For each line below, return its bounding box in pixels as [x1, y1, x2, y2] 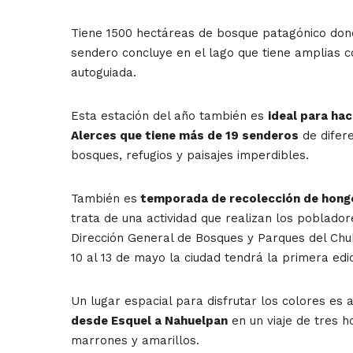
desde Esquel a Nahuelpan [71, 314, 228, 329]
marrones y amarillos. [71, 333, 199, 348]
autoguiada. [71, 65, 136, 80]
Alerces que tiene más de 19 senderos [71, 128, 299, 143]
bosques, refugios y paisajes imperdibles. [71, 148, 309, 163]
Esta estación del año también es [71, 109, 268, 124]
